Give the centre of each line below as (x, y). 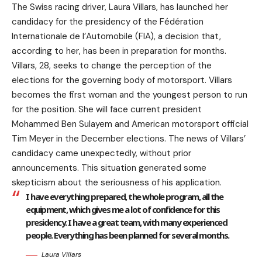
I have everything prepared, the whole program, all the (124, 197)
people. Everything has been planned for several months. (127, 235)
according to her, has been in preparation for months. (119, 51)
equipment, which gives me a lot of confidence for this (123, 210)
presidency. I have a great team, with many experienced (126, 223)
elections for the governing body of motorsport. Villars (122, 80)
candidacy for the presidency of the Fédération (108, 22)
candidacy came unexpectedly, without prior (101, 154)
